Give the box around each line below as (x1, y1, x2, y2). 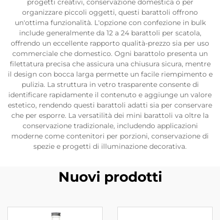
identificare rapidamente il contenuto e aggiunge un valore (8, 90, 212, 99)
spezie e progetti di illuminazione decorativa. (33, 142, 187, 151)
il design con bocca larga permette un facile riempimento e (7, 70, 213, 79)
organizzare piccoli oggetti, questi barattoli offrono (22, 8, 198, 17)
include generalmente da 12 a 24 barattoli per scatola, (19, 28, 201, 37)
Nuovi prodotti (58, 168, 162, 185)
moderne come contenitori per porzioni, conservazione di (11, 132, 209, 140)
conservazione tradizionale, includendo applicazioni (22, 121, 198, 130)
